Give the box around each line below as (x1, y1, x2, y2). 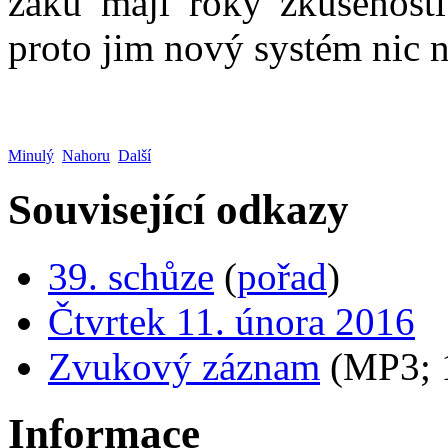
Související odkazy (8, 185, 349, 233)
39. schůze (48, 254, 214, 298)
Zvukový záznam (48, 344, 320, 388)
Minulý (8, 146, 54, 164)
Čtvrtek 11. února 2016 (48, 299, 415, 343)
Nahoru (62, 146, 110, 164)
